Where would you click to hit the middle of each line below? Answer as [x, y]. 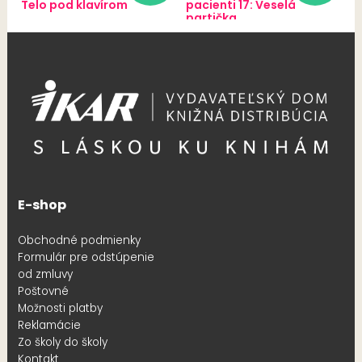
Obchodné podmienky [79, 240]
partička [211, 17]
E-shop [42, 204]
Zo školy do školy [62, 342]
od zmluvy [45, 274]
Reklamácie [49, 325]
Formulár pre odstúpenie [86, 257]
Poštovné [43, 291]
